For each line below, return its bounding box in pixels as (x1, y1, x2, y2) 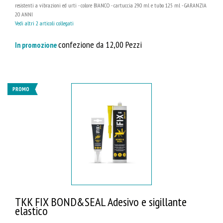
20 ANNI (15, 10, 33, 18)
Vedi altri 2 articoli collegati (15, 19, 74, 27)
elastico (15, 203, 48, 219)
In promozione (15, 40, 58, 50)
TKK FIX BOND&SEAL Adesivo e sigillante (15, 194, 187, 210)
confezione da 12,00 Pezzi (58, 38, 142, 51)
